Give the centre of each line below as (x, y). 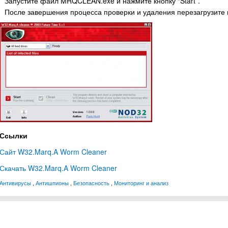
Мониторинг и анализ (141, 183)
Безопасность (91, 183)
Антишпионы (52, 183)
